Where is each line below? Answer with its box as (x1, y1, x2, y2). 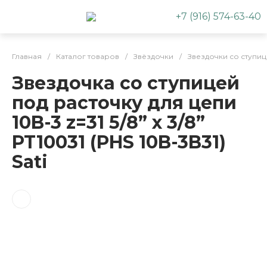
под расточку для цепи (12, 92, 237, 114)
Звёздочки (133, 52, 173, 61)
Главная (12, 52, 42, 61)
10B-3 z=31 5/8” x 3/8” (12, 111, 205, 133)
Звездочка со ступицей (12, 72, 240, 94)
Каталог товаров (56, 52, 119, 61)
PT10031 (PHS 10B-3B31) (12, 131, 226, 153)
